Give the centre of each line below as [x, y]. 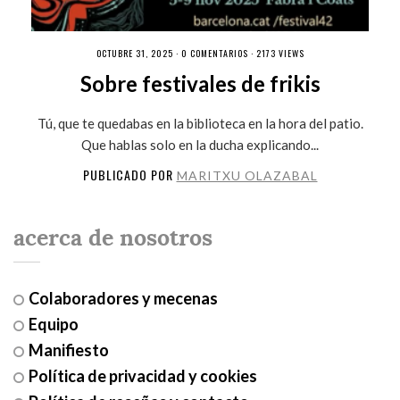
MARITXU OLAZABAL [247, 175]
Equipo [53, 324]
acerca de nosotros [112, 237]
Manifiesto [68, 350]
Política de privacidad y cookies [142, 375]
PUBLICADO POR [129, 174]
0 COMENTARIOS [214, 53]
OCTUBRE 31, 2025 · [138, 53]
